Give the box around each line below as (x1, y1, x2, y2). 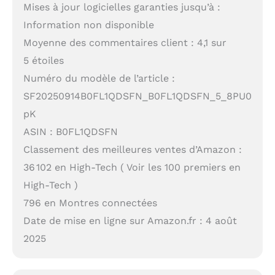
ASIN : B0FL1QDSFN (23, 126, 118, 138)
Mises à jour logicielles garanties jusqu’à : (23, 1, 220, 14)
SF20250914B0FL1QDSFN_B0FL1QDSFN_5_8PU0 (23, 90, 252, 103)
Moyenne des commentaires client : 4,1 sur (23, 37, 227, 49)
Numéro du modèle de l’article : (23, 72, 175, 85)
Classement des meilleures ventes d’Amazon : (23, 144, 242, 156)
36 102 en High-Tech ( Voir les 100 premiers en (23, 161, 241, 174)
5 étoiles (23, 55, 64, 67)
